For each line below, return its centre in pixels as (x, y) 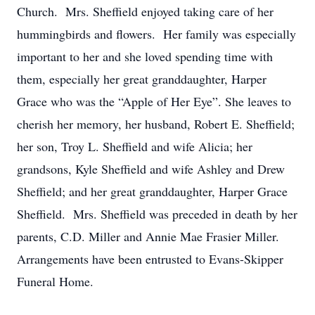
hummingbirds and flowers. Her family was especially (156, 34)
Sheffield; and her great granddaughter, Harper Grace (152, 191)
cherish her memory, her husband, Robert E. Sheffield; (156, 124)
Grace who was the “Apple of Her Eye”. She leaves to (154, 101)
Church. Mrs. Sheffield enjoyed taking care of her (145, 11)
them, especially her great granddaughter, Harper (142, 79)
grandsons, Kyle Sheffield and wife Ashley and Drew (151, 169)
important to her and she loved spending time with (145, 56)
